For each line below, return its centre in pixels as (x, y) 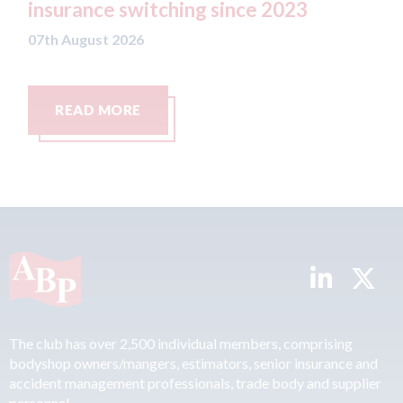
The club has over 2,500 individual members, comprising (181, 343)
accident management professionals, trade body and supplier (195, 382)
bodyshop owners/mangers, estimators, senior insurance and (193, 363)
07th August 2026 (197, 17)
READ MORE (209, 110)
